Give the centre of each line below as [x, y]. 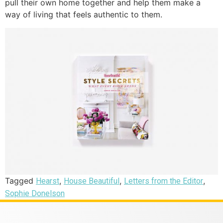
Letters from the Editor [164, 181]
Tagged [20, 180]
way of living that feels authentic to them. [85, 15]
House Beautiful [92, 181]
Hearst [48, 181]
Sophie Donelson [35, 193]
